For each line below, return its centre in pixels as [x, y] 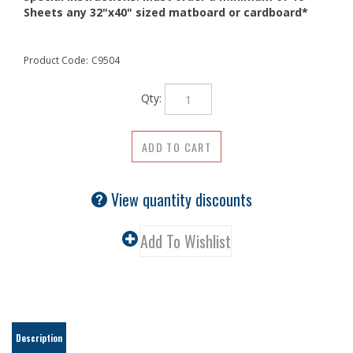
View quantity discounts [182, 184]
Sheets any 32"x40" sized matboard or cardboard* [166, 12]
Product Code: [56, 60]
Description [39, 310]
